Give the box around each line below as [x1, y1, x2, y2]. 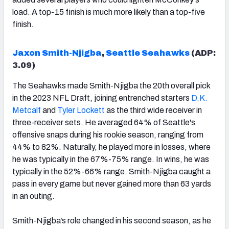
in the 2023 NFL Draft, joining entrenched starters [12, 93, 190, 102]
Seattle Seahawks [106, 48, 190, 57]
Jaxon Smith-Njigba [12, 48, 102, 57]
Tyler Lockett [56, 105, 105, 114]
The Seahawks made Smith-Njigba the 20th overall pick [12, 81, 210, 90]
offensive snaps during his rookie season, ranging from [12, 130, 203, 139]
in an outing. [12, 191, 55, 200]
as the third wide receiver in [105, 105, 202, 114]
